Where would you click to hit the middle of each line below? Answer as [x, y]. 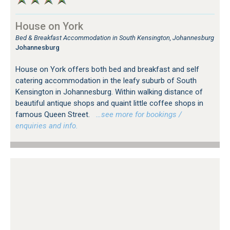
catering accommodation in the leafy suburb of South [106, 81]
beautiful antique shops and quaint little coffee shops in [109, 103]
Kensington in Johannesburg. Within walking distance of [109, 92]
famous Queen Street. [54, 115]
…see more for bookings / [137, 115]
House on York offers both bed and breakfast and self [107, 70]
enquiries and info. [47, 126]
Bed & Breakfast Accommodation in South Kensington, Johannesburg [115, 38]
